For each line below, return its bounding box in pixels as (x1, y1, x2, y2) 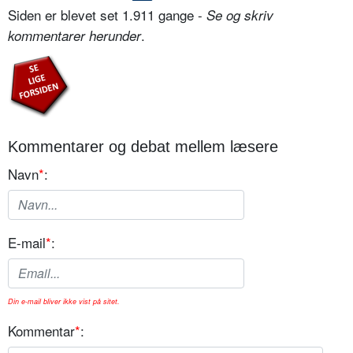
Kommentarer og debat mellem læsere (8, 137, 278, 155)
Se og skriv (206, 5, 273, 24)
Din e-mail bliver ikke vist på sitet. (8, 295, 120, 307)
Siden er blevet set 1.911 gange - (8, 4, 206, 24)
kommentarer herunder (8, 25, 141, 45)
